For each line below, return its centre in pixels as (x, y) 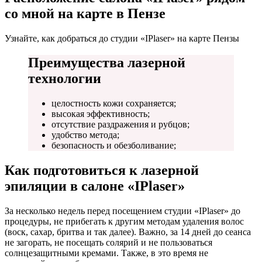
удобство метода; (85, 135)
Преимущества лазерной (107, 63)
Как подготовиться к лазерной (102, 170)
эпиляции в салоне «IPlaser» (95, 186)
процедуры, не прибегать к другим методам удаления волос (124, 222)
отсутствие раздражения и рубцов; (120, 125)
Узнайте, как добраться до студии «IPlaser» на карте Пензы (122, 38)
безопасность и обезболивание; (114, 146)
